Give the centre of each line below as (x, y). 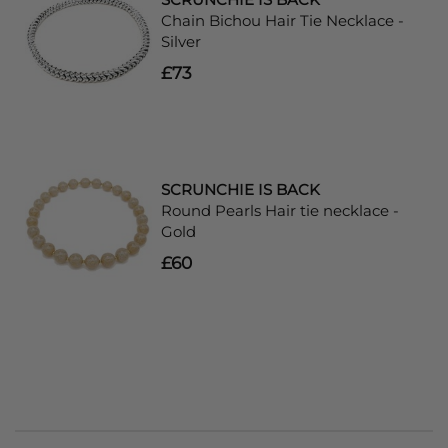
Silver (181, 41)
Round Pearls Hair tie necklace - (280, 210)
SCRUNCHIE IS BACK (241, 189)
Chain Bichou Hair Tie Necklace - (283, 20)
